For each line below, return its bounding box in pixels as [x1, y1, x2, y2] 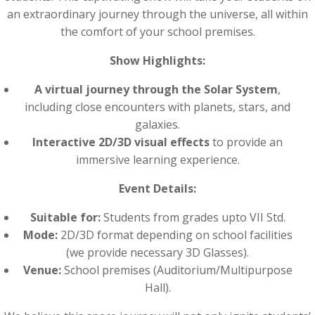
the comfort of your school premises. [60, 24, 255, 39]
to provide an [210, 134, 283, 150]
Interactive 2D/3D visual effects [32, 134, 210, 150]
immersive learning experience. [75, 152, 240, 167]
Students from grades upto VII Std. [100, 210, 285, 225]
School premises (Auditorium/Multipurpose [60, 262, 292, 278]
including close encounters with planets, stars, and [25, 99, 290, 115]
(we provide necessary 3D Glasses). [66, 245, 249, 260]
